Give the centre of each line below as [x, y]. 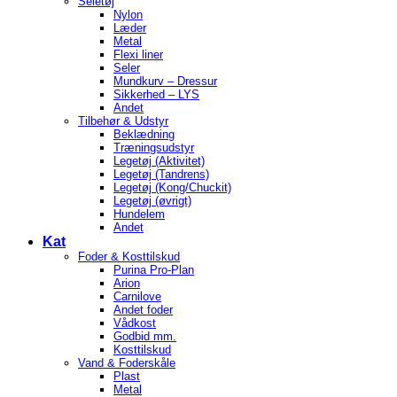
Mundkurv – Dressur [165, 81]
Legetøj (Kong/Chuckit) [172, 187]
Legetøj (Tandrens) [161, 174]
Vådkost [135, 323]
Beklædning [144, 134]
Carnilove [137, 296]
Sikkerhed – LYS [156, 94]
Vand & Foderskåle [127, 363]
